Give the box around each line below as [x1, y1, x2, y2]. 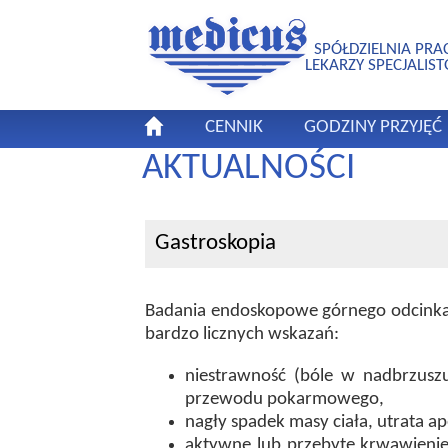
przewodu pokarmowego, [185, 390, 384, 409]
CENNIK [205, 118, 263, 137]
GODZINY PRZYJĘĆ [304, 118, 442, 137]
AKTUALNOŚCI [142, 150, 355, 187]
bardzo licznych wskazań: [145, 325, 339, 344]
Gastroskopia [155, 232, 276, 255]
